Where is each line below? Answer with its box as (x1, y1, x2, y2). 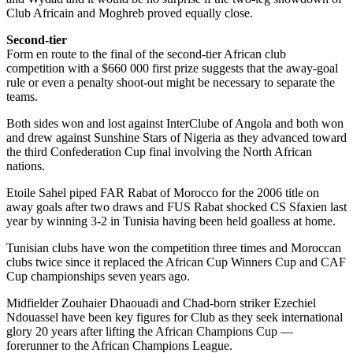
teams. (6, 90, 38, 104)
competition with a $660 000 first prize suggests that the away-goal (6, 61, 338, 76)
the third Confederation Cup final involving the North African (6, 145, 312, 159)
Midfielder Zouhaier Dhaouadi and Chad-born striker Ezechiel (6, 296, 316, 310)
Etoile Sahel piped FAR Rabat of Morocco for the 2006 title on (6, 186, 319, 200)
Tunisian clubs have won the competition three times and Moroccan (6, 241, 341, 255)
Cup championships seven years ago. (6, 269, 190, 284)
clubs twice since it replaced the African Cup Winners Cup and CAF (6, 255, 346, 269)
